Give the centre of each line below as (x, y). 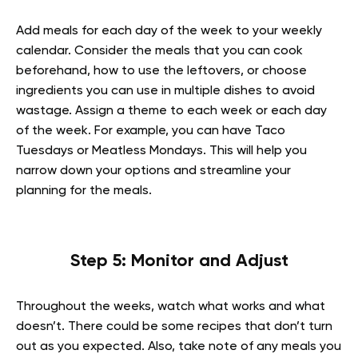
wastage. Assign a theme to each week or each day (171, 111)
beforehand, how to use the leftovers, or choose (161, 71)
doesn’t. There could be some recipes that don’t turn (174, 327)
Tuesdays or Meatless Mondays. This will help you (161, 151)
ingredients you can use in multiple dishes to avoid (165, 91)
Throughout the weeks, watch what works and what (171, 307)
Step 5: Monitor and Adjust (179, 261)
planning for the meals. (84, 191)
